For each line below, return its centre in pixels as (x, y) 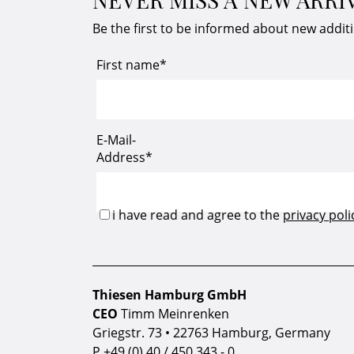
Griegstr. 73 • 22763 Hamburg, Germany (211, 333)
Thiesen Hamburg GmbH (169, 295)
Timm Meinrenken (173, 314)
